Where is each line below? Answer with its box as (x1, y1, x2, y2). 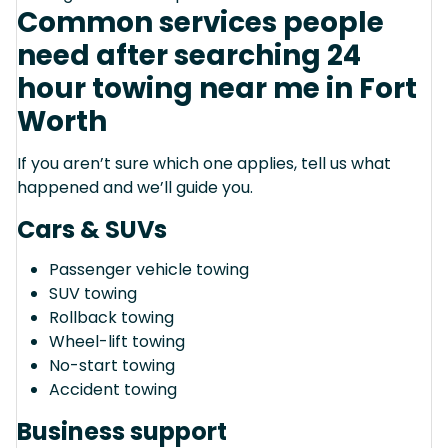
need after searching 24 (17, 35, 361, 75)
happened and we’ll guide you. (17, 175, 253, 199)
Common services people (17, 2, 384, 42)
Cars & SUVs (17, 212, 167, 246)
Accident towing (49, 377, 177, 401)
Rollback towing (49, 305, 174, 329)
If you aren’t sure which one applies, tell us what (17, 151, 391, 175)
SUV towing (49, 281, 137, 305)
